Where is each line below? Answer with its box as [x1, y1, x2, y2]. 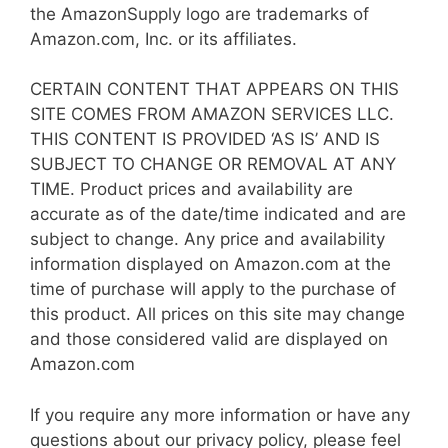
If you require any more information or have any [30, 404, 410, 425]
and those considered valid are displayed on [30, 329, 388, 350]
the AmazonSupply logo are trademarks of [30, 3, 369, 24]
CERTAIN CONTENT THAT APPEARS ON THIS [30, 79, 399, 100]
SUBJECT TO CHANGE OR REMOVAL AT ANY [30, 154, 396, 175]
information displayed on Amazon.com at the [30, 254, 391, 275]
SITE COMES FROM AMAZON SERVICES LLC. [30, 104, 394, 125]
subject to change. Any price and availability [30, 229, 385, 250]
